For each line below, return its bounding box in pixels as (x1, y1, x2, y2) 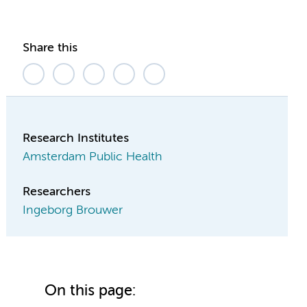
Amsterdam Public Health (23, 151, 163, 163)
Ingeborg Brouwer (23, 204, 123, 217)
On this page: (45, 284, 136, 299)
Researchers (23, 186, 91, 198)
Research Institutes (23, 132, 130, 145)
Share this (23, 42, 78, 54)
